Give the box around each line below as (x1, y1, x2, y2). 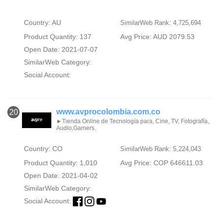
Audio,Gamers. (56, 124, 96, 131)
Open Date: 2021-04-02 (23, 171, 98, 179)
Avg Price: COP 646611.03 (120, 158, 203, 167)
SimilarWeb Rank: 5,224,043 (120, 145, 201, 153)
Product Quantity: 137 (23, 33, 91, 41)
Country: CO (23, 144, 63, 153)
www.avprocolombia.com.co (56, 107, 160, 116)
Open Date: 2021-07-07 (23, 45, 98, 54)
